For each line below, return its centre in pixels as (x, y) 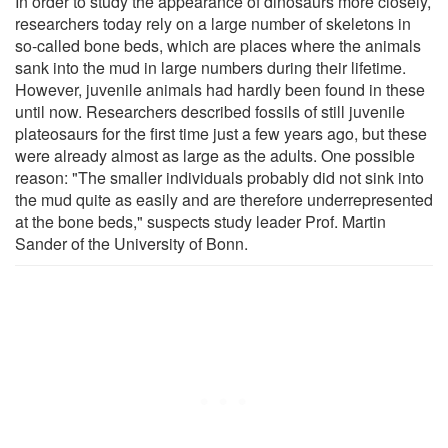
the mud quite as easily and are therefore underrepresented (224, 199)
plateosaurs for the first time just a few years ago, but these (221, 133)
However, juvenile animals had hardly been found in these (220, 89)
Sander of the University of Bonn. (131, 243)
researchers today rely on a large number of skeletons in (213, 23)
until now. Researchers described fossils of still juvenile (210, 111)
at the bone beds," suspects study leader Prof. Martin (200, 221)
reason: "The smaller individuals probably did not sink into (219, 177)
